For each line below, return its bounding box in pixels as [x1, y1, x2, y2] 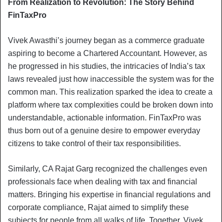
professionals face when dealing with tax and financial [8, 177, 197, 186]
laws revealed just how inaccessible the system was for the [8, 74, 214, 83]
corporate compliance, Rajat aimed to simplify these [8, 203, 189, 212]
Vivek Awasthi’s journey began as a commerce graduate [8, 36, 205, 45]
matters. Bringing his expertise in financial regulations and [8, 190, 211, 199]
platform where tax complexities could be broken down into [8, 100, 213, 109]
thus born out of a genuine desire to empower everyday [8, 126, 200, 135]
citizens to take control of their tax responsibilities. [8, 139, 181, 148]
